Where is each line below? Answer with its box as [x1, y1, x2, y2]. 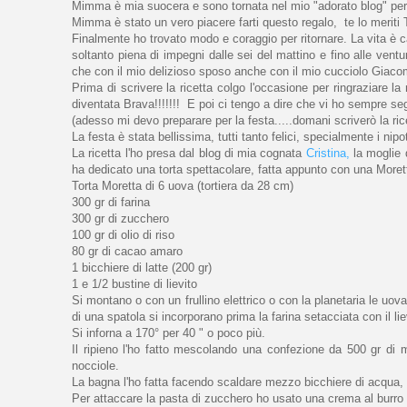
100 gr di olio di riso [72, 228, 174, 243]
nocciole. [72, 359, 119, 373]
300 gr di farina [72, 195, 150, 210]
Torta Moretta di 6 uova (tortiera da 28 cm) [72, 179, 293, 194]
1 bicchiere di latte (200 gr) [72, 261, 212, 275]
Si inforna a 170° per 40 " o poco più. [72, 326, 265, 341]
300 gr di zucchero [72, 212, 169, 226]
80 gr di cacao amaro [72, 244, 183, 259]
